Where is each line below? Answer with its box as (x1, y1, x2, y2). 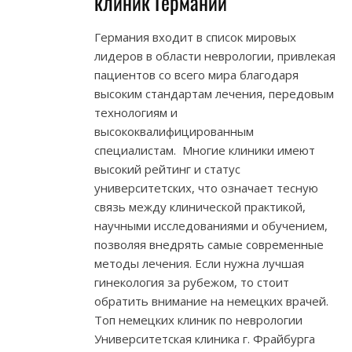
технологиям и (94, 104, 178, 121)
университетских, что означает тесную (94, 180, 318, 196)
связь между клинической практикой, (94, 199, 306, 215)
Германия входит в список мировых (94, 29, 296, 46)
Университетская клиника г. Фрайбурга (94, 331, 315, 347)
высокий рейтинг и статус (94, 161, 240, 178)
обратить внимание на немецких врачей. (94, 293, 328, 310)
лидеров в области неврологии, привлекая (94, 48, 335, 64)
